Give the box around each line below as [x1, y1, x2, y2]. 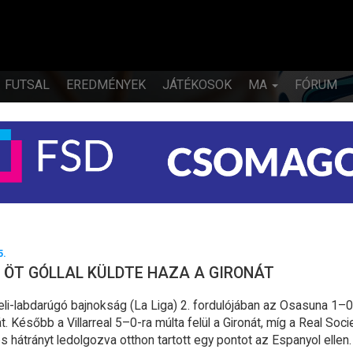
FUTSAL [5, 77, 50, 92]
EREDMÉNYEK [66, 77, 146, 92]
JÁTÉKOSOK [162, 77, 232, 92]
